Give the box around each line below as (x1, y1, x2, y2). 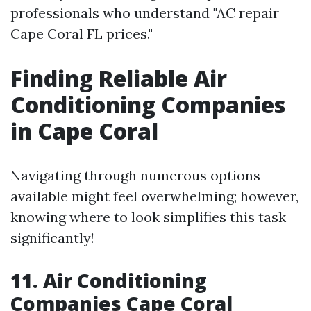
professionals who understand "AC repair (10, 4, 279, 22)
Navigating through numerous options (10, 167, 260, 184)
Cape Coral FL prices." (10, 25, 153, 42)
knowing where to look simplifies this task (10, 208, 286, 226)
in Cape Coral (10, 116, 158, 146)
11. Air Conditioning (10, 267, 207, 294)
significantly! (10, 229, 94, 246)
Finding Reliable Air (10, 63, 227, 93)
